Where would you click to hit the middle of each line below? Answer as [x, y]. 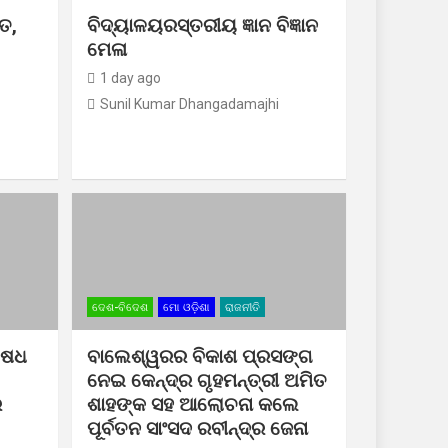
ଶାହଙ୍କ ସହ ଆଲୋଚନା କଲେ [192, 405]
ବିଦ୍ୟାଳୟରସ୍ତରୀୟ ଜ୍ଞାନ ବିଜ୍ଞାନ [202, 25]
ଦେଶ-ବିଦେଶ [119, 308]
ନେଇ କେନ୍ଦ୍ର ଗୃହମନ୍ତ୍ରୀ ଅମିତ [206, 381]
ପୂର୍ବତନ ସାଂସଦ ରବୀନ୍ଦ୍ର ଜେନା [197, 429]
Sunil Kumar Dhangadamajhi [189, 104]
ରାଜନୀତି [242, 308]
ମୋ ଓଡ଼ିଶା [186, 308]
